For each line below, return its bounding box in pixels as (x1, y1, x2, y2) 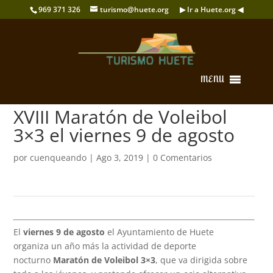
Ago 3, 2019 (96, 152, 144, 163)
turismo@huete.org (99, 4, 169, 15)
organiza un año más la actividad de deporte (13, 240, 197, 252)
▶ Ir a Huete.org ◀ (179, 4, 243, 15)
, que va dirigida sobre (155, 254, 248, 266)
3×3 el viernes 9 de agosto (13, 122, 235, 147)
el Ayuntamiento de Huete (105, 226, 214, 238)
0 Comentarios (153, 152, 213, 163)
